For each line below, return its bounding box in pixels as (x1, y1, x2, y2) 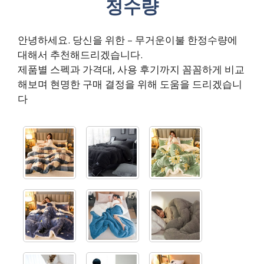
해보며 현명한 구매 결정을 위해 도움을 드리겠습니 (18, 77, 242, 91)
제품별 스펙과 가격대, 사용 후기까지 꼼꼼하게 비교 (18, 62, 245, 76)
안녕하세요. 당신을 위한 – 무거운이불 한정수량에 (18, 32, 237, 47)
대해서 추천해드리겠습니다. (18, 47, 143, 61)
